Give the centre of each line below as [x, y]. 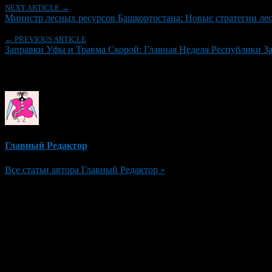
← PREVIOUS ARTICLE [46, 39]
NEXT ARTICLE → [37, 7]
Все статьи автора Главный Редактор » [85, 169]
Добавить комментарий [67, 193]
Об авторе [32, 73]
